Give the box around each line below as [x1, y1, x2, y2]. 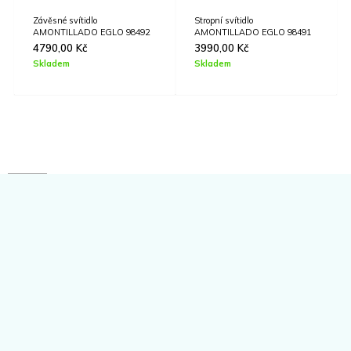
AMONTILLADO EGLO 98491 [194, 27, 311, 38]
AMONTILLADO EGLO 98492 [33, 27, 150, 38]
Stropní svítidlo [194, 15, 253, 27]
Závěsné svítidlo [33, 15, 97, 27]
